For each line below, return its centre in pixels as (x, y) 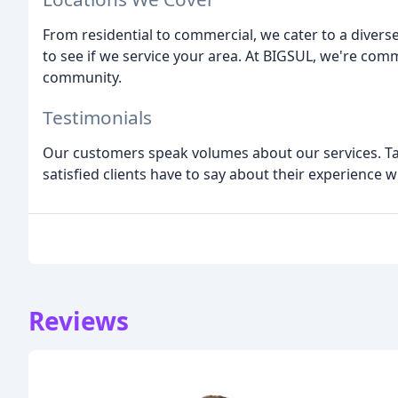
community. (82, 78)
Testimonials (97, 118)
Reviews (79, 321)
